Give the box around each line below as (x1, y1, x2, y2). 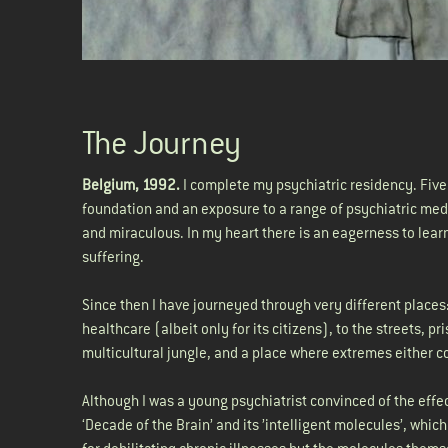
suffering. (82, 247, 144, 266)
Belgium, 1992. (82, 175, 180, 194)
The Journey (82, 124, 241, 163)
